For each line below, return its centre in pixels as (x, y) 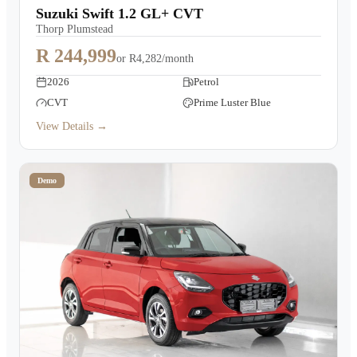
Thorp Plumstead (75, 29)
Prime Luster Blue (232, 102)
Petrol (206, 82)
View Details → (72, 126)
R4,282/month (161, 59)
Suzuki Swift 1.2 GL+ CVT (120, 14)
